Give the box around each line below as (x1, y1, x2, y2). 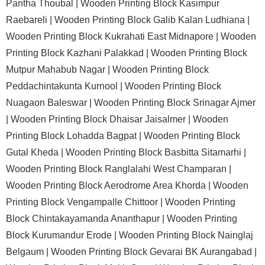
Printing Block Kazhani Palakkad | (6, 48, 151, 58)
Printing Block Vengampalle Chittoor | (6, 197, 165, 207)
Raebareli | (6, 15, 54, 25)
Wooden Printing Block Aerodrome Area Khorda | (6, 180, 213, 190)
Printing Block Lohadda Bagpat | (6, 131, 144, 141)
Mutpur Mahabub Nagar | (6, 64, 112, 75)
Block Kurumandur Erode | (6, 230, 119, 240)
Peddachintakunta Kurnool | (6, 81, 125, 91)
